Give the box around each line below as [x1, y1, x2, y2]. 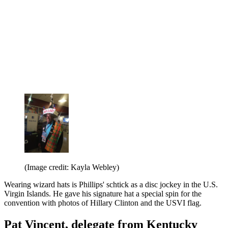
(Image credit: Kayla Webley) [24, 162, 119, 172]
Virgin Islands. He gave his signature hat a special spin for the [4, 189, 202, 198]
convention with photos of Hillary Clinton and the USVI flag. [4, 198, 202, 207]
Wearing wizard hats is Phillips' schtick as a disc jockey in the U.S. [4, 180, 218, 189]
